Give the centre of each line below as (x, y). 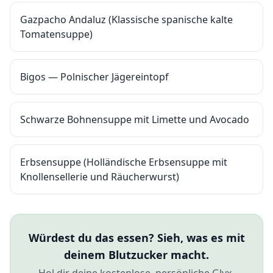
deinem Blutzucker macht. (136, 255)
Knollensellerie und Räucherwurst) (100, 177)
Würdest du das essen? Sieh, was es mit (136, 238)
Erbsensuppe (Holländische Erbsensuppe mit (124, 162)
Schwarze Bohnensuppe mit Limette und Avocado (135, 119)
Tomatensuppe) (56, 34)
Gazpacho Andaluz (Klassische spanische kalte (126, 19)
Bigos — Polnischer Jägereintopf (94, 77)
